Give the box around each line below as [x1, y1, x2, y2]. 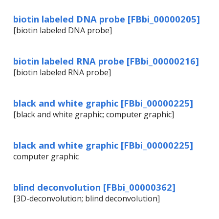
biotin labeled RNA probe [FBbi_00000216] [13, 55, 199, 67]
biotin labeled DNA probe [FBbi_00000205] [13, 13, 200, 25]
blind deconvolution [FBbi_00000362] [13, 181, 175, 194]
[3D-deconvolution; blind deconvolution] [13, 193, 160, 204]
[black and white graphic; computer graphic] [13, 109, 174, 120]
